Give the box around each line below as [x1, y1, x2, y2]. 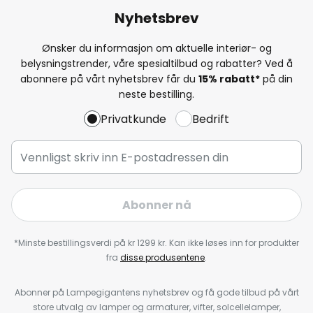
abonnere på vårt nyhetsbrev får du [20, 71, 198, 86]
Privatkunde [101, 110, 166, 127]
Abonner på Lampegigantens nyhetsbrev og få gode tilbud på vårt [14, 286, 299, 298]
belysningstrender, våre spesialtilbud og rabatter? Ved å [20, 56, 293, 71]
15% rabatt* [198, 71, 260, 86]
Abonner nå [122, 196, 191, 213]
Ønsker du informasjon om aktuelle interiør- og [41, 41, 272, 55]
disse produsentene [120, 252, 205, 263]
